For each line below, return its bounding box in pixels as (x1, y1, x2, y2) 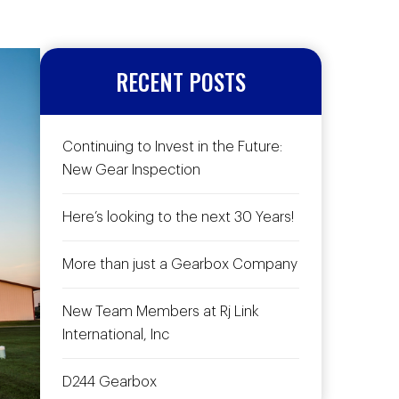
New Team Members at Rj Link (62, 305, 260, 320)
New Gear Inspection (62, 163, 201, 178)
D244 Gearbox (62, 375, 158, 390)
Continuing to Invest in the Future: (62, 140, 283, 155)
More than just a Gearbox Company (62, 257, 298, 273)
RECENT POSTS (116, 65, 247, 99)
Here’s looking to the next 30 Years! (62, 210, 295, 225)
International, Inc (62, 328, 170, 343)
